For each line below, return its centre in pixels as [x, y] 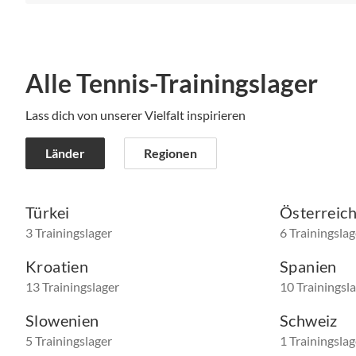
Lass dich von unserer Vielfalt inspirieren [135, 115]
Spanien [308, 267]
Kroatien [57, 267]
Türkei [48, 213]
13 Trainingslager [72, 287]
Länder [65, 153]
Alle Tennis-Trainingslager [172, 83]
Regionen [170, 153]
